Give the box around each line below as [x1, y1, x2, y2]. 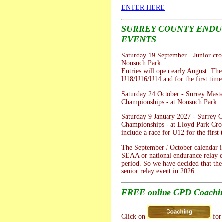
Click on [121, 213, 147, 221]
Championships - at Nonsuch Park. [121, 98, 219, 106]
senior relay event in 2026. [121, 167, 196, 175]
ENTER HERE [121, 4, 165, 12]
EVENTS [121, 34, 156, 45]
